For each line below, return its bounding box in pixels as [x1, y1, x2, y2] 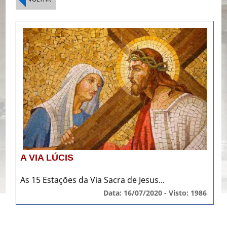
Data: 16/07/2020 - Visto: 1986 [103, 187, 207, 198]
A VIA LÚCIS [20, 152, 74, 163]
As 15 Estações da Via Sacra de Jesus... [20, 174, 165, 185]
